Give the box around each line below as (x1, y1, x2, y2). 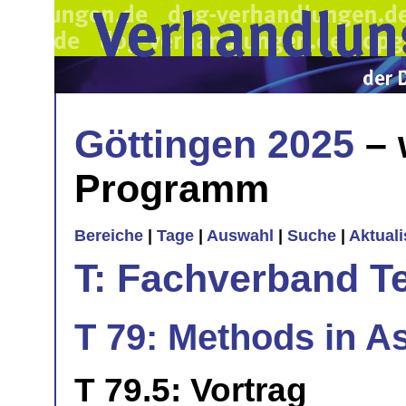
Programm (74, 166, 269, 210)
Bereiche (74, 227, 143, 246)
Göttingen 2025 (74, 121, 354, 166)
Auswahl (207, 227, 274, 246)
